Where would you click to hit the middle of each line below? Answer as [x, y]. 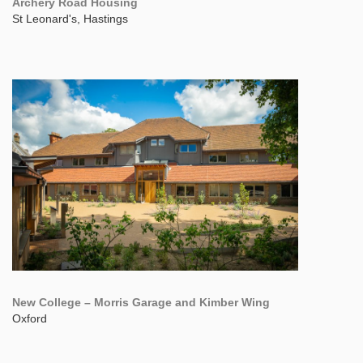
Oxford [30, 318]
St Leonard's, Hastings [70, 19]
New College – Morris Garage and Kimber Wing [141, 302]
